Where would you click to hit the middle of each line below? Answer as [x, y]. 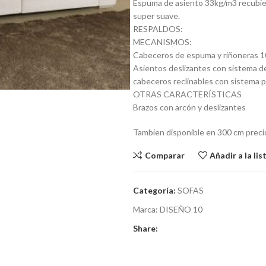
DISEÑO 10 [181, 209]
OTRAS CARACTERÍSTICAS [187, 94]
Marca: [146, 209]
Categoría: [154, 190]
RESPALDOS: [158, 29]
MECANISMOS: [162, 42]
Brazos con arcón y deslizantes [189, 107]
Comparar [164, 155]
